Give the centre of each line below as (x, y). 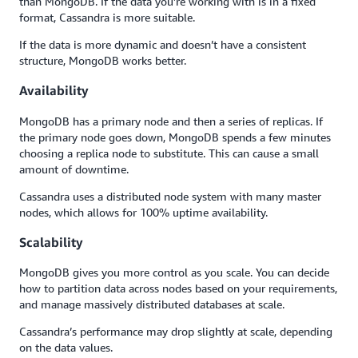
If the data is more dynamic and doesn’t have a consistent (163, 44)
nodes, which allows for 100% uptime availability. (145, 212)
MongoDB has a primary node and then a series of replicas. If (171, 121)
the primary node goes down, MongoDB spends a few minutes (175, 137)
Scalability (51, 242)
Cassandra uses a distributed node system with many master (170, 196)
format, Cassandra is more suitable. (107, 17)
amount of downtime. (74, 169)
